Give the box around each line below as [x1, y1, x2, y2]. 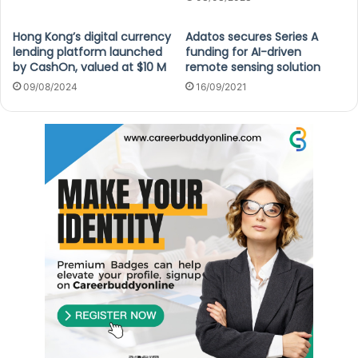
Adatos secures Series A [185, 28, 318, 45]
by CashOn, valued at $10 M [13, 58, 166, 75]
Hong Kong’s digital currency [13, 28, 171, 45]
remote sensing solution [185, 58, 320, 75]
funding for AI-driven [185, 43, 301, 60]
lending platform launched [13, 43, 162, 60]
